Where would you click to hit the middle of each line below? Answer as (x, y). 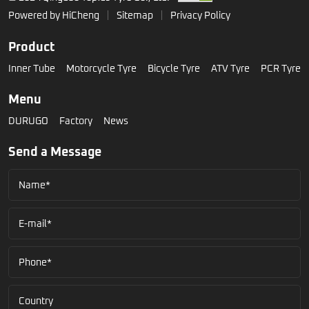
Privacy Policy (200, 14)
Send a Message (55, 151)
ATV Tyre (230, 68)
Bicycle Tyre (174, 68)
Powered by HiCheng (54, 14)
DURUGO (28, 120)
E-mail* (35, 223)
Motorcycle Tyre (101, 68)
